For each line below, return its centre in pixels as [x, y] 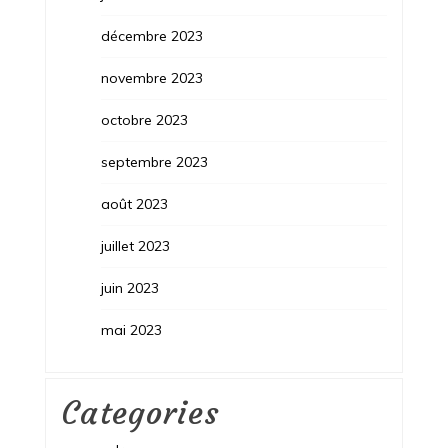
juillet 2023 [135, 245]
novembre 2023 [151, 77]
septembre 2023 [154, 161]
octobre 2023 [144, 119]
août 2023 [134, 203]
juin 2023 [129, 287]
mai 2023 [131, 329]
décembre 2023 [151, 35]
